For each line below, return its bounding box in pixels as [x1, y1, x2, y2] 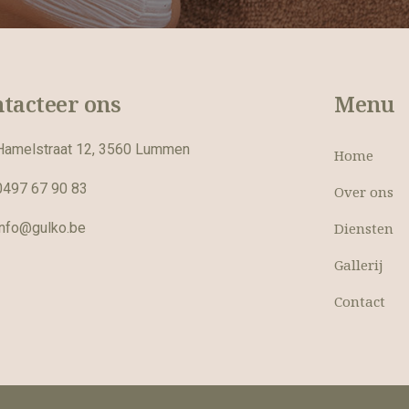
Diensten [333, 218, 393, 237]
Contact [333, 291, 385, 310]
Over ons [333, 182, 393, 201]
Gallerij [333, 255, 383, 274]
